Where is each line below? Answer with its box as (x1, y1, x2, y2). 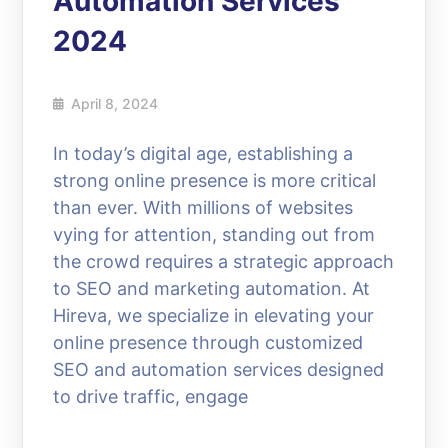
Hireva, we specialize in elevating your (53, 304, 375, 326)
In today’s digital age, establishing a (53, 142, 354, 164)
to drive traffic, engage (53, 385, 249, 407)
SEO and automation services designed (53, 358, 385, 380)
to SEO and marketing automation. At (53, 277, 371, 299)
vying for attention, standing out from (53, 223, 376, 245)
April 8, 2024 (71, 94, 159, 112)
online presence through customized (53, 331, 364, 353)
